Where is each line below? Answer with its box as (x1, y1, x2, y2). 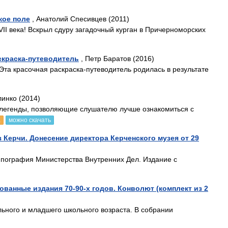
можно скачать (9, 117, 51, 124)
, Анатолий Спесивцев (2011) (30, 15, 129, 23)
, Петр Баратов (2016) (79, 54, 154, 63)
